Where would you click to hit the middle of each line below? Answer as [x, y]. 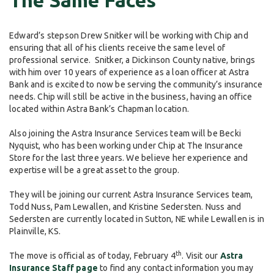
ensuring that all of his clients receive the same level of [117, 48]
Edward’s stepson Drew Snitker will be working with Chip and [129, 36]
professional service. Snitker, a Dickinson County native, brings [132, 60]
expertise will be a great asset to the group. [94, 170]
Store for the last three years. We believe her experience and [129, 158]
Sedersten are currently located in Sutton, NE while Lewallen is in [137, 219]
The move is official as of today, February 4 [92, 256]
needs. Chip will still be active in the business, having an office [131, 97]
